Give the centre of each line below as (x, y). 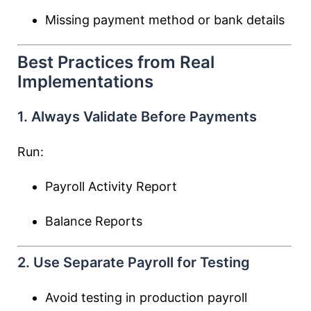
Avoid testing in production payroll (146, 297)
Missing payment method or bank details (165, 20)
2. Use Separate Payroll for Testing (134, 262)
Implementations (85, 82)
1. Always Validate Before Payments (137, 117)
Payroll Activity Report (111, 186)
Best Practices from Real (116, 62)
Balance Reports (94, 221)
